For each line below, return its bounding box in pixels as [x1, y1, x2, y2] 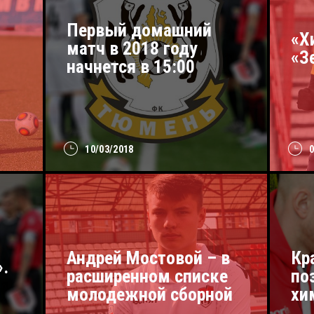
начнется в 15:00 [67, 55, 196, 77]
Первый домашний [67, 19, 212, 41]
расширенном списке [67, 265, 228, 287]
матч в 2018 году [67, 37, 198, 59]
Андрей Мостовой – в [67, 247, 231, 268]
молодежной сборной [67, 283, 233, 305]
